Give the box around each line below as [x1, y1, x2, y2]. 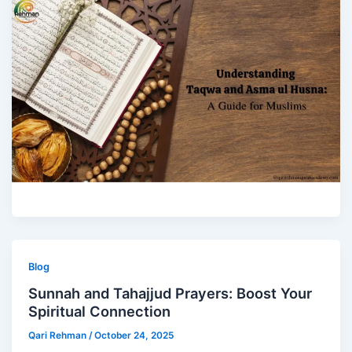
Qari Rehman [28, 330, 90, 342]
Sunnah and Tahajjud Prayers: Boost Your [28, 284, 313, 302]
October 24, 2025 [94, 330, 174, 342]
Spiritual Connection [28, 302, 171, 321]
